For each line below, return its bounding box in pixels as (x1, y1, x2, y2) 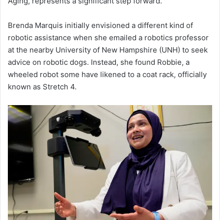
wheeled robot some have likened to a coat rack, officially (8, 69, 207, 79)
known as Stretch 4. (8, 82, 77, 91)
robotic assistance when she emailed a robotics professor (8, 32, 209, 42)
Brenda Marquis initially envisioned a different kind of (8, 20, 193, 30)
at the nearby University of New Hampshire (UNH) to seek (8, 45, 208, 55)
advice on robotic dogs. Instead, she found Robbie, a (8, 57, 190, 67)
